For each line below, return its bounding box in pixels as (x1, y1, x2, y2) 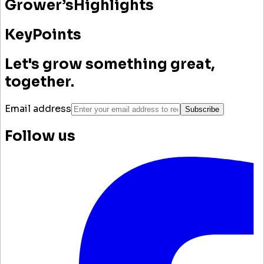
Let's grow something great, (5, 55, 215, 74)
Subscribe (185, 105, 219, 114)
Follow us (5, 127, 75, 145)
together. (5, 73, 74, 91)
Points (32, 26, 81, 44)
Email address (5, 103, 71, 115)
